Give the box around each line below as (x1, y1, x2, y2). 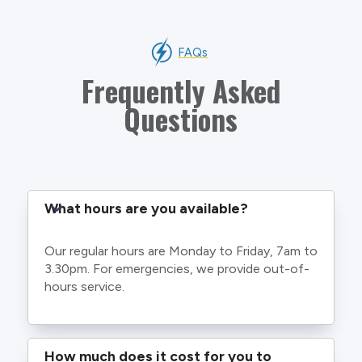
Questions (124, 97, 238, 140)
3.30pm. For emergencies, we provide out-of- (44, 260, 309, 276)
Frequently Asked (81, 69, 280, 112)
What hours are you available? (44, 199, 248, 217)
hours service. (44, 278, 124, 294)
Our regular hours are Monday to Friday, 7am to (44, 242, 318, 259)
